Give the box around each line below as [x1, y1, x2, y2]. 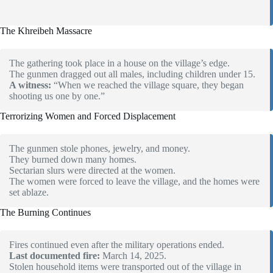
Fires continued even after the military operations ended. [9, 239, 224, 250]
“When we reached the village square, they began [51, 80, 244, 91]
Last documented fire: [9, 250, 100, 261]
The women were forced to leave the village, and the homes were [9, 176, 260, 187]
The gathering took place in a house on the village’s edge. [9, 58, 230, 69]
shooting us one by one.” [9, 91, 105, 102]
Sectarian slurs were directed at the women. [9, 165, 175, 176]
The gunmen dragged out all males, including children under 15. [9, 69, 255, 80]
